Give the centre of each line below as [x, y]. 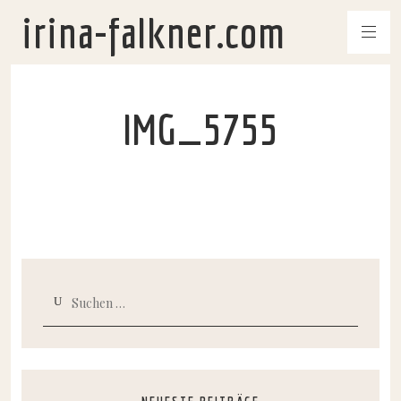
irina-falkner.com [154, 32]
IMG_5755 [200, 129]
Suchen [90, 297]
